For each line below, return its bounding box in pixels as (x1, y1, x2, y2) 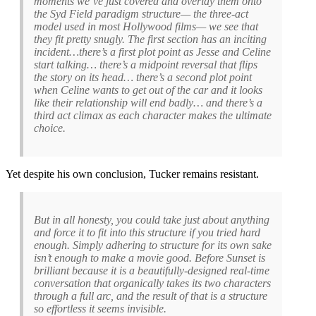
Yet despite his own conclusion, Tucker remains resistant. (6, 167, 259, 180)
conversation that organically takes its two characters (34, 276, 271, 289)
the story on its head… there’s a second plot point (34, 71, 252, 83)
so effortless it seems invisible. (34, 302, 166, 315)
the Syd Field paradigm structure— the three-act (34, 7, 248, 20)
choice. (34, 121, 66, 134)
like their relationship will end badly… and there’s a (34, 96, 262, 109)
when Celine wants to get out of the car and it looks (34, 83, 262, 96)
